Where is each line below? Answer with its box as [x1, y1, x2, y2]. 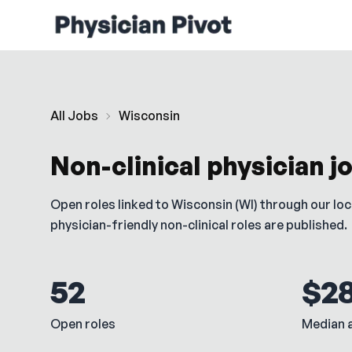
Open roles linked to [50, 196, 171, 212]
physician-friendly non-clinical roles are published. [50, 217, 347, 233]
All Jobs [50, 108, 98, 123]
